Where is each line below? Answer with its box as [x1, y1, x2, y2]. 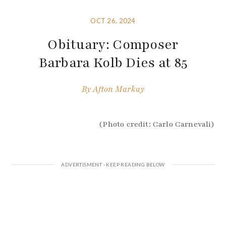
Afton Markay [93, 83, 144, 95]
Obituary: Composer [47, 35, 179, 54]
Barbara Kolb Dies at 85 [38, 53, 188, 72]
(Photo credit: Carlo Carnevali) [99, 119, 215, 130]
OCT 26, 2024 [90, 17, 136, 25]
